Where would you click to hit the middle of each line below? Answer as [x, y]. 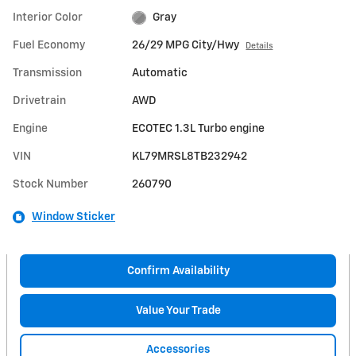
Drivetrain [39, 101]
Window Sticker [74, 217]
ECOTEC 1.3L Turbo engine [199, 129]
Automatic [160, 74]
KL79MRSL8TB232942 [190, 157]
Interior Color [48, 18]
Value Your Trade [178, 310]
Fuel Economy [49, 46]
